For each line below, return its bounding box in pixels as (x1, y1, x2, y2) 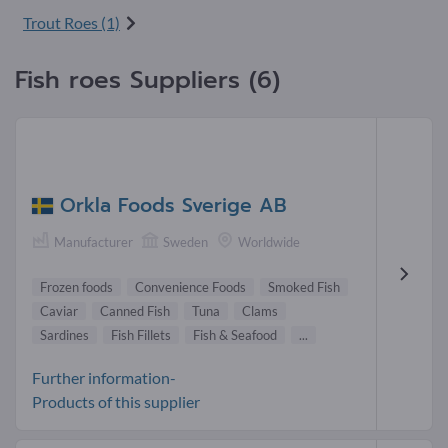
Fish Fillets (111, 326, 171, 343)
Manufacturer (54, 234, 133, 251)
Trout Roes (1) (23, 13, 120, 32)
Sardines (40, 326, 89, 343)
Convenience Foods (135, 278, 246, 295)
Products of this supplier (32, 391, 200, 411)
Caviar (40, 302, 78, 319)
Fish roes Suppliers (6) (15, 62, 280, 98)
